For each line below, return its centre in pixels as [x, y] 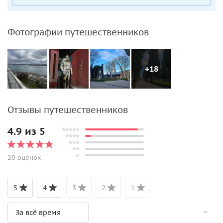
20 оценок [24, 157]
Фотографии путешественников [78, 32]
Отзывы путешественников [68, 110]
